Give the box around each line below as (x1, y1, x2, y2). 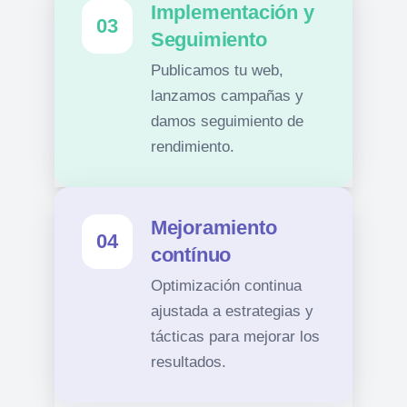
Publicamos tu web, (150, 62, 283, 79)
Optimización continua (150, 277, 302, 294)
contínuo (150, 243, 232, 266)
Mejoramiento (150, 216, 277, 239)
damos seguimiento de (150, 113, 303, 130)
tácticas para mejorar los (150, 328, 320, 345)
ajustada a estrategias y (150, 303, 313, 320)
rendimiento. (150, 138, 234, 155)
